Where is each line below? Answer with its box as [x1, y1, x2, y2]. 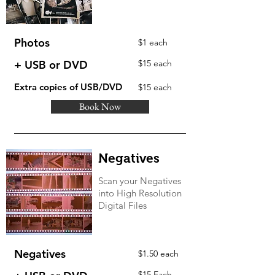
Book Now [79, 100, 121, 114]
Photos [14, 36, 50, 50]
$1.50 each [138, 248, 179, 260]
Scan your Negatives [98, 175, 181, 187]
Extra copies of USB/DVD [14, 81, 122, 93]
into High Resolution [98, 187, 182, 199]
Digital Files [98, 199, 147, 212]
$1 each [138, 37, 168, 48]
